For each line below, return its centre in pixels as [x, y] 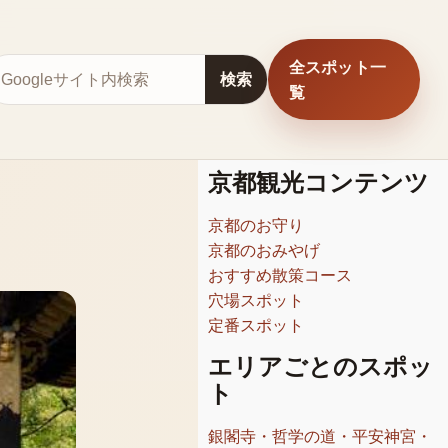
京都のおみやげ [264, 250]
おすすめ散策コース [280, 275]
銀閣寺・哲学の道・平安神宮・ [320, 436]
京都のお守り [256, 225]
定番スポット [256, 325]
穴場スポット [256, 300]
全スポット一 [337, 67]
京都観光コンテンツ [318, 183]
